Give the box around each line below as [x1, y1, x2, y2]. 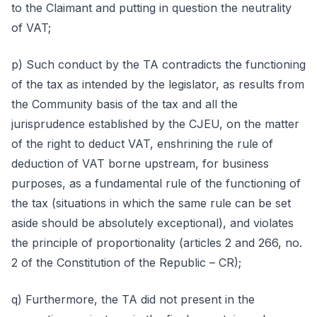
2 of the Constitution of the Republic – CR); [11, 255, 241, 270]
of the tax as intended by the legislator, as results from [11, 77, 304, 91]
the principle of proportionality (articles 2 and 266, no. [11, 236, 302, 250]
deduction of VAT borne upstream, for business [11, 156, 269, 171]
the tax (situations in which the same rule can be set [11, 196, 291, 210]
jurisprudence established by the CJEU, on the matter [11, 117, 299, 131]
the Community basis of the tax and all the [11, 97, 238, 111]
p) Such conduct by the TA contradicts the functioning [11, 57, 306, 71]
